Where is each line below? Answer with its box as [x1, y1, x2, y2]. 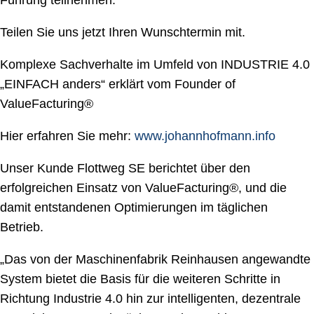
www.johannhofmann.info [135, 129, 275, 143]
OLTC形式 [18, 64, 76, 78]
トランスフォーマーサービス [18, 44, 182, 58]
